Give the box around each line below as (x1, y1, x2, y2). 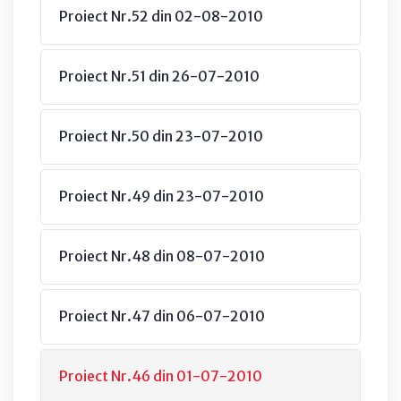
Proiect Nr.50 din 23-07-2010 (59, 126, 263, 145)
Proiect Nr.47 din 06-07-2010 (59, 306, 265, 325)
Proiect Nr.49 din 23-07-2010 (59, 186, 264, 205)
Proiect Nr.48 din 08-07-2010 (59, 246, 265, 265)
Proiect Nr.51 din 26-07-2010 (59, 66, 260, 85)
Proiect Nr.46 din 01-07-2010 (59, 366, 262, 385)
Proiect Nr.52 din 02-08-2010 (59, 6, 263, 25)
